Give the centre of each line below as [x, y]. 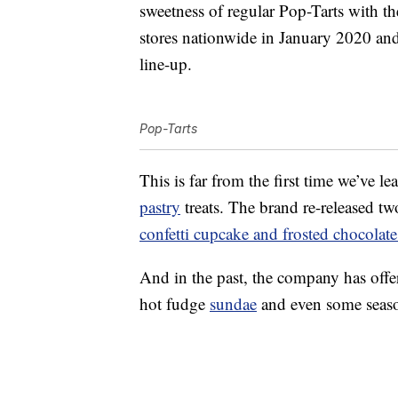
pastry [160, 207]
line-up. [166, 64]
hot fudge [175, 304]
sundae [233, 304]
